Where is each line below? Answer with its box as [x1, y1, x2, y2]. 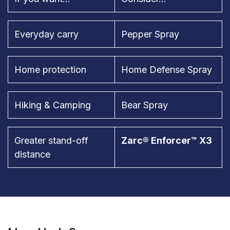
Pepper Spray [121, 29, 179, 40]
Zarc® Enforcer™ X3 [121, 135, 212, 146]
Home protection [14, 64, 86, 75]
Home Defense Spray [121, 64, 212, 75]
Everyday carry [14, 29, 79, 40]
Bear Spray [121, 100, 168, 111]
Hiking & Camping [14, 100, 91, 111]
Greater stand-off [14, 135, 88, 146]
